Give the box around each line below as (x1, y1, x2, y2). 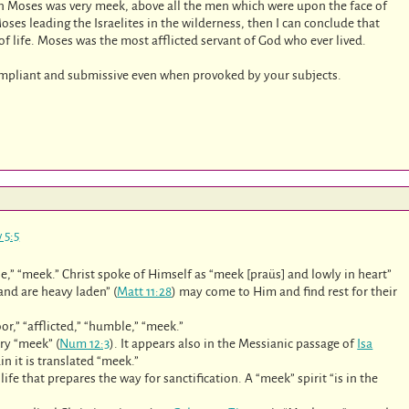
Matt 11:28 (117, 285, 173, 299)
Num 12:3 (59, 337, 110, 351)
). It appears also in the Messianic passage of (110, 337, 358, 351)
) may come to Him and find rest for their (172, 285, 398, 299)
